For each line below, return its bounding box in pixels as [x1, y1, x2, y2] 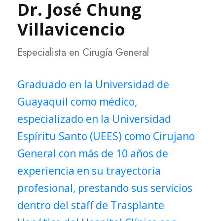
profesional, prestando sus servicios [17, 181, 192, 195]
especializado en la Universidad [17, 111, 171, 126]
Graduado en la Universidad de [17, 77, 169, 91]
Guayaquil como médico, [17, 94, 137, 109]
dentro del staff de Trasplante [17, 198, 164, 212]
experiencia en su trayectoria [17, 163, 161, 178]
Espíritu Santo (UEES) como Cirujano [17, 129, 195, 143]
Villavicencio [17, 17, 125, 40]
